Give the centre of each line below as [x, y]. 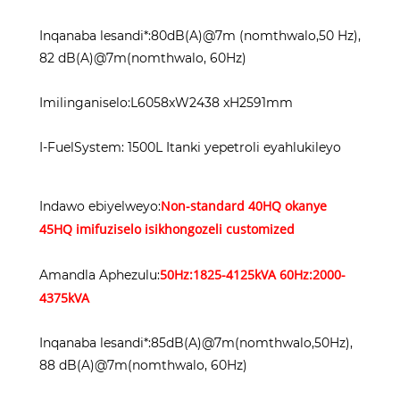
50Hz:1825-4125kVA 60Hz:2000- [253, 275]
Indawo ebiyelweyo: [100, 207]
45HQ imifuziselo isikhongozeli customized [167, 229]
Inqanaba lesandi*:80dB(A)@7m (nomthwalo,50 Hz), [200, 36]
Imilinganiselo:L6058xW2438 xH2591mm [166, 103]
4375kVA [64, 298]
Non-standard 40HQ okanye [244, 206]
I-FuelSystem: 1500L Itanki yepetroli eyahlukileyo [190, 148]
